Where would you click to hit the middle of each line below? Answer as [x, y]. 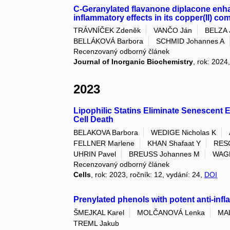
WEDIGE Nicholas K [184, 132]
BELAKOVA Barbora [106, 132]
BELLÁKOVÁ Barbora [109, 41]
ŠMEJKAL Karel [99, 212]
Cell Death [94, 120]
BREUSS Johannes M [165, 154]
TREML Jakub [97, 223]
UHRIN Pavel [95, 154]
